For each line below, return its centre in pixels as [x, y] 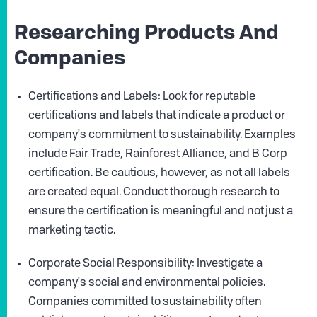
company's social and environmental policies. [147, 283]
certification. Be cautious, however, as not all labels [159, 174]
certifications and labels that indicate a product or [157, 116]
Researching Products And [146, 34]
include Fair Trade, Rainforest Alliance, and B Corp [158, 155]
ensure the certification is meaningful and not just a [161, 212]
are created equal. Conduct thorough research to [154, 193]
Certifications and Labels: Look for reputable [142, 97]
